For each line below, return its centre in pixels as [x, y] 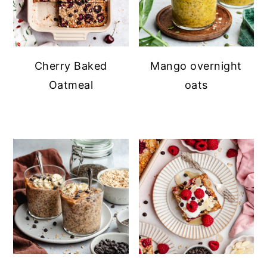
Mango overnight [196, 66]
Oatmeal [71, 85]
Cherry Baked [71, 66]
